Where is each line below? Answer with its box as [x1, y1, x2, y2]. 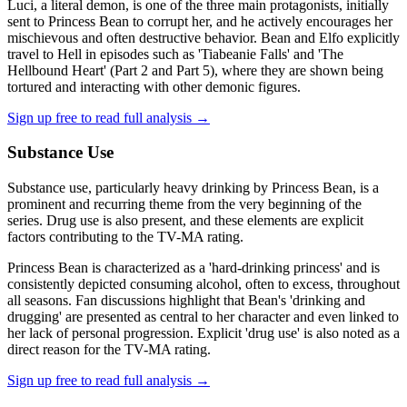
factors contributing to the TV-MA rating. [7, 229, 243, 245]
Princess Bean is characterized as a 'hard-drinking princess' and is [7, 260, 380, 276]
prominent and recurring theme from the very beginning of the [7, 196, 362, 213]
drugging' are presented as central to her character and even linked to [7, 309, 399, 325]
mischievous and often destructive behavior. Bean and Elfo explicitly [7, 29, 400, 45]
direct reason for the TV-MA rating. [7, 342, 211, 358]
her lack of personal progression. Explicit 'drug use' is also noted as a [7, 325, 400, 342]
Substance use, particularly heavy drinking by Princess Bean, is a [7, 180, 379, 196]
